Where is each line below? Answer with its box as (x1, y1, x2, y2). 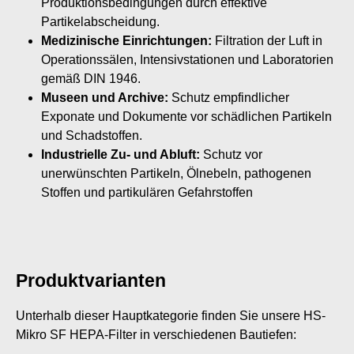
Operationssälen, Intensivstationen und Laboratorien (41, 52, 333, 66)
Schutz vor (200, 147, 262, 161)
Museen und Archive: (41, 90, 168, 104)
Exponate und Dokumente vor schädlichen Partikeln (41, 109, 332, 123)
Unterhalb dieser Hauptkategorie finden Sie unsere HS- (16, 308, 326, 322)
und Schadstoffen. (41, 128, 142, 142)
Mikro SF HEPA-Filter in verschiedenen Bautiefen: (16, 327, 296, 341)
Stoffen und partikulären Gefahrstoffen (41, 185, 253, 199)
